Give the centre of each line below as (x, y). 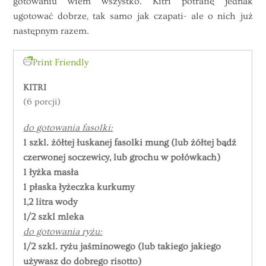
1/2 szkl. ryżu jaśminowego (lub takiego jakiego (122, 247)
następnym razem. (51, 31)
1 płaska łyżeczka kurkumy (79, 187)
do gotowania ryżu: (63, 232)
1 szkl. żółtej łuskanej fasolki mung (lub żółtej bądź (130, 143)
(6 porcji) (42, 102)
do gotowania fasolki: (68, 128)
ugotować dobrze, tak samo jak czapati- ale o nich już (133, 16)
